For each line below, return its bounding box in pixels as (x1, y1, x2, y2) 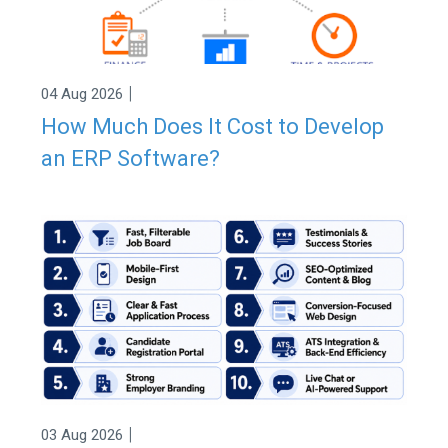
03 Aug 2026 (40, 425, 123, 444)
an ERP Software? (40, 145, 220, 171)
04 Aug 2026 (40, 85, 123, 104)
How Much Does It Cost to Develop (40, 113, 384, 139)
